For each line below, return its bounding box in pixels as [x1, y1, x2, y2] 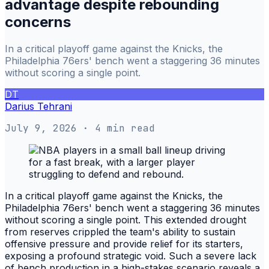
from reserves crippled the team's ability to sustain [5, 225, 235, 238]
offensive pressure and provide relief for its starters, [5, 237, 243, 250]
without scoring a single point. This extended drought [5, 213, 246, 226]
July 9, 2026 [5, 121, 77, 134]
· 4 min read [77, 121, 155, 134]
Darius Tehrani [5, 100, 72, 112]
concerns [5, 13, 71, 31]
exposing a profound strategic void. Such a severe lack [5, 249, 256, 262]
